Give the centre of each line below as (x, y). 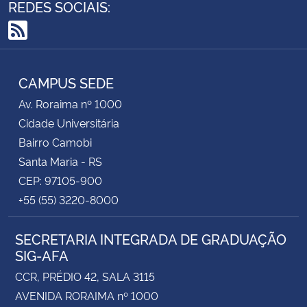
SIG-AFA (42, 255)
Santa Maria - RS (60, 161)
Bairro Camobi (55, 142)
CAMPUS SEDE (66, 82)
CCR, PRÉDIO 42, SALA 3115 (85, 276)
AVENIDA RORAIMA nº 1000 (87, 295)
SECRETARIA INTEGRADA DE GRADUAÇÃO (151, 238)
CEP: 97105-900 (60, 180)
